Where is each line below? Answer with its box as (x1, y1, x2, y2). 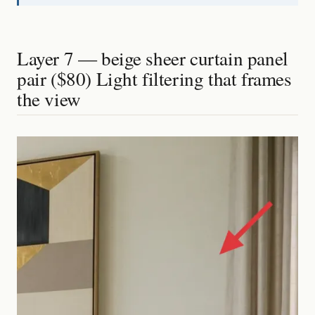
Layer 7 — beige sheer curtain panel (17, 45, 288, 72)
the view (17, 86, 81, 112)
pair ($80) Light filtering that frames (17, 65, 292, 92)
